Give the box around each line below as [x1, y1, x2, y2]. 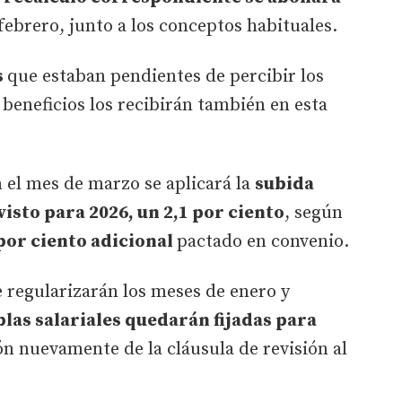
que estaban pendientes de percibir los [7, 65, 324, 88]
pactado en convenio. [177, 230, 349, 253]
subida [255, 172, 314, 196]
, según [284, 201, 343, 224]
